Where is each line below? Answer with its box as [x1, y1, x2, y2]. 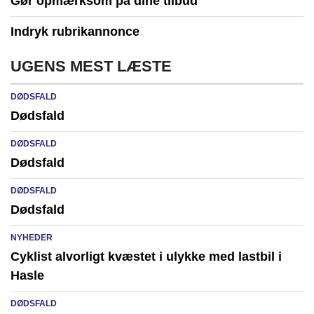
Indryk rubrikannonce [11, 24, 139, 39]
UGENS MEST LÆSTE [11, 57, 172, 75]
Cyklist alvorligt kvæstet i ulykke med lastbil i [11, 249, 282, 264]
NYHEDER [11, 232, 53, 243]
